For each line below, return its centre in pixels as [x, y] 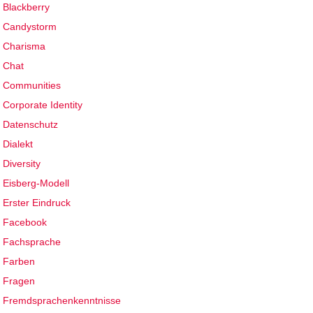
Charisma [24, 46]
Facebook [25, 223]
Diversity [22, 164]
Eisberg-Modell [36, 183]
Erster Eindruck [37, 203]
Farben [19, 262]
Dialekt [18, 144]
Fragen [19, 281]
